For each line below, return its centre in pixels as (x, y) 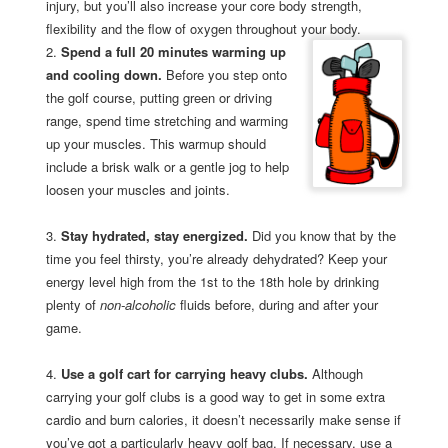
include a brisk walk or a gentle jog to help (167, 167)
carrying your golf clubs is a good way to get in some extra (215, 397)
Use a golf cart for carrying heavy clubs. (186, 374)
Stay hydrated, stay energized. (156, 236)
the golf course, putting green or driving (158, 98)
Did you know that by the (323, 236)
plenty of (72, 305)
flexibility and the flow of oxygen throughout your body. (203, 29)
